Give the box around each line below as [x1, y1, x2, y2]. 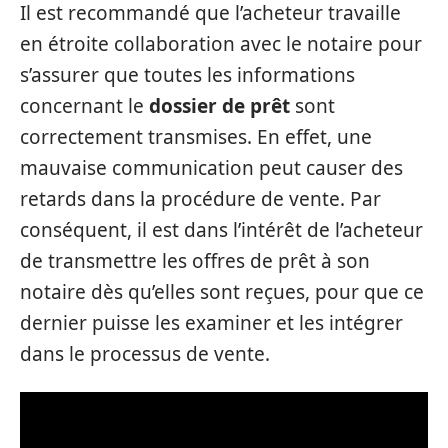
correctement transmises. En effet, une [20, 123, 372, 150]
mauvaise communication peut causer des [20, 154, 403, 181]
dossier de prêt [149, 92, 290, 119]
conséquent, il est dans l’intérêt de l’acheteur [20, 216, 423, 243]
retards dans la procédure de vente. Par [20, 185, 381, 212]
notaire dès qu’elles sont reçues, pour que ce [20, 278, 424, 305]
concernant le [20, 92, 149, 119]
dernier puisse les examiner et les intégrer [20, 309, 403, 336]
